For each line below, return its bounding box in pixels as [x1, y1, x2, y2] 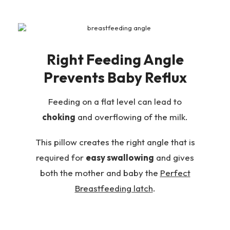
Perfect [160, 167, 190, 178]
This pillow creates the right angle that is [35, 136, 195, 147]
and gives [154, 151, 194, 163]
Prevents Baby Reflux [43, 68, 187, 87]
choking [42, 111, 75, 123]
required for [36, 151, 86, 163]
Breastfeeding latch [74, 182, 153, 194]
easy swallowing [86, 151, 154, 163]
